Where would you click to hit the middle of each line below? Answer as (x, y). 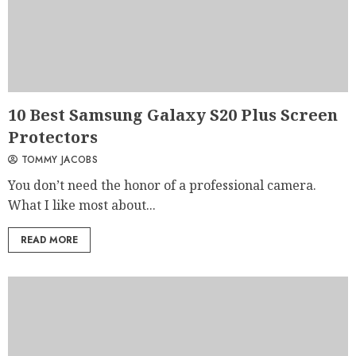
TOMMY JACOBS (58, 160)
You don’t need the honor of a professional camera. (162, 186)
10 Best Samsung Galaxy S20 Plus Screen (173, 115)
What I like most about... (82, 205)
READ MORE (49, 240)
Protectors (53, 137)
